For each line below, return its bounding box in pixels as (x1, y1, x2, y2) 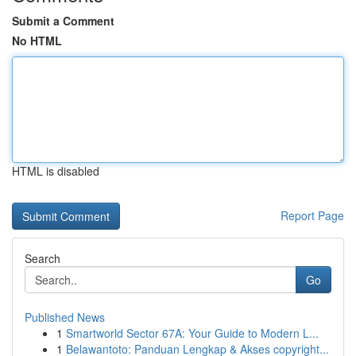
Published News (25, 309, 105, 325)
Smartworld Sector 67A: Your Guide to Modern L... (66, 325, 319, 341)
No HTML (12, 33, 62, 48)
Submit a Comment (12, 13, 114, 29)
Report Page (281, 207, 344, 223)
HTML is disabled (12, 163, 99, 179)
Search (25, 250, 60, 266)
